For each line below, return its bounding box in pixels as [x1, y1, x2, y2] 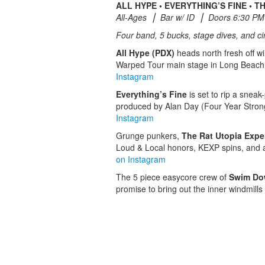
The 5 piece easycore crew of [116, 171, 229, 183]
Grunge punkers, [116, 130, 182, 141]
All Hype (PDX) [116, 47, 174, 59]
